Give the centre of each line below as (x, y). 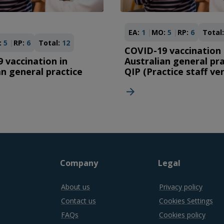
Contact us (78, 200)
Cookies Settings (186, 200)
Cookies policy (182, 214)
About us (75, 187)
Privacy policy (181, 187)
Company (79, 163)
